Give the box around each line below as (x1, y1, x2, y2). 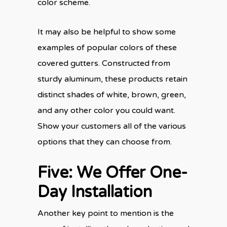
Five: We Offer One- (37, 163, 187, 182)
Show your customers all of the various (37, 121, 186, 131)
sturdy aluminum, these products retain (37, 73, 187, 84)
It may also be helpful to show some (37, 26, 176, 37)
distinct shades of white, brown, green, (37, 89, 186, 100)
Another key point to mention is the (37, 208, 174, 218)
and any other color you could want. (37, 105, 175, 116)
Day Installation (37, 182, 152, 202)
